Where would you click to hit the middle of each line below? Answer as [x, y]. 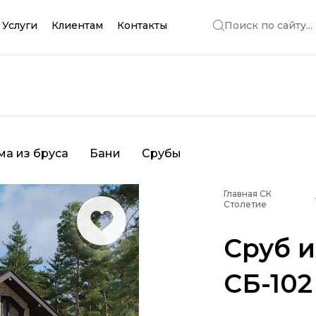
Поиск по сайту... [268, 25]
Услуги [20, 25]
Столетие [245, 204]
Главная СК [248, 194]
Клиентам [77, 25]
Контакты [142, 25]
